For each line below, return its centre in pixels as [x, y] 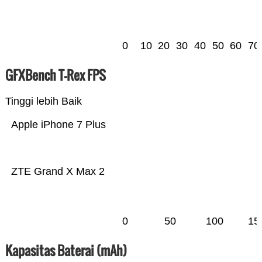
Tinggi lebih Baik [43, 101]
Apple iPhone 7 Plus [58, 125]
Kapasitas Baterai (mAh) [66, 251]
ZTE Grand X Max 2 [58, 172]
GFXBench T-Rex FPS [55, 75]
